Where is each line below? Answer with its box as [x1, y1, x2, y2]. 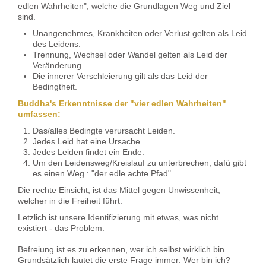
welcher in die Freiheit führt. [18, 196, 122, 206]
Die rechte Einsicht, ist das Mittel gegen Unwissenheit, [18, 185, 220, 195]
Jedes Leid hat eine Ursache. [33, 137, 142, 147]
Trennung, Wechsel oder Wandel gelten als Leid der [33, 50, 227, 60]
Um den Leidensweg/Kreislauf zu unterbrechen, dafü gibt [33, 158, 246, 168]
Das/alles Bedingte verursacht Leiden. [33, 126, 175, 136]
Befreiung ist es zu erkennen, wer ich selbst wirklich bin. [18, 245, 227, 255]
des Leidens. [33, 39, 81, 49]
